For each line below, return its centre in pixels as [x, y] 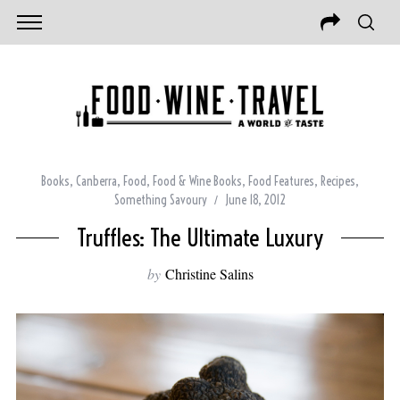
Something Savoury [161, 200]
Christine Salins [209, 274]
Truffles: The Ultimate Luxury [200, 238]
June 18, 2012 [255, 200]
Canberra [96, 182]
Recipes [338, 182]
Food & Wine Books [197, 182]
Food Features [281, 182]
